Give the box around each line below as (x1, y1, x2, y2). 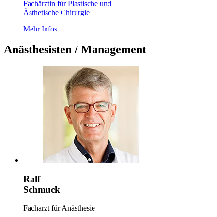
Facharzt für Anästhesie (23, 204, 95, 213)
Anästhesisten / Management (4, 43, 146, 56)
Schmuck (23, 184, 60, 195)
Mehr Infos (23, 25, 57, 33)
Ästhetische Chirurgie (23, 8, 90, 16)
